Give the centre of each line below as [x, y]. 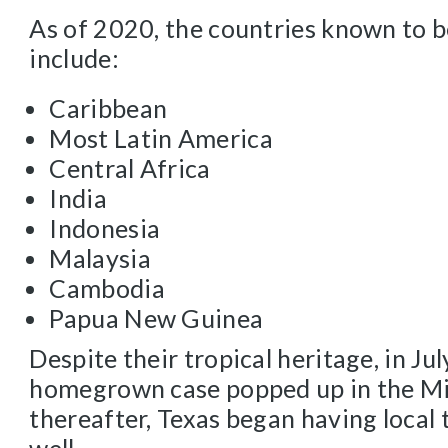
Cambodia [107, 288]
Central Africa [130, 168]
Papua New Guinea [156, 318]
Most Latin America [161, 138]
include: [74, 58]
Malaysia [100, 258]
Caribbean [108, 108]
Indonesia [105, 228]
